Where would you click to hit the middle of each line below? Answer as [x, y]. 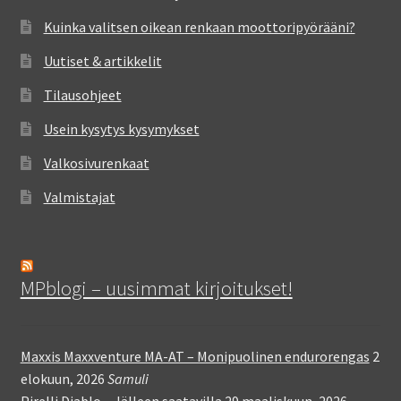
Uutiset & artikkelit [102, 60]
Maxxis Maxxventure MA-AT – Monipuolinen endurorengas [195, 357]
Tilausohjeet [82, 94]
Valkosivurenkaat [96, 162]
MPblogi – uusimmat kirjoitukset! [156, 289]
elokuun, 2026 [62, 379]
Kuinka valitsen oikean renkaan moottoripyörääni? [199, 26]
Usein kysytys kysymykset [121, 128]
